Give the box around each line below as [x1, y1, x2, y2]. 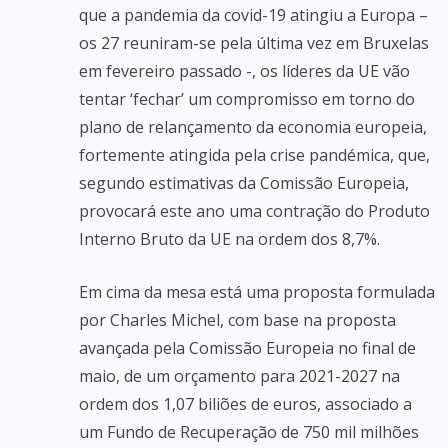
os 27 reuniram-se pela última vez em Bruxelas [79, 32, 429, 54]
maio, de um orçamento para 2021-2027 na [79, 365, 400, 387]
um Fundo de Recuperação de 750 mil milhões [79, 421, 419, 443]
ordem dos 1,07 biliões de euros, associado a [79, 393, 412, 415]
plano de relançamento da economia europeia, [79, 116, 427, 138]
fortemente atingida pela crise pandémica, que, [79, 144, 430, 166]
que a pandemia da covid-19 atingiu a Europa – [79, 4, 428, 26]
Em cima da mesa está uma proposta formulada [79, 281, 435, 303]
